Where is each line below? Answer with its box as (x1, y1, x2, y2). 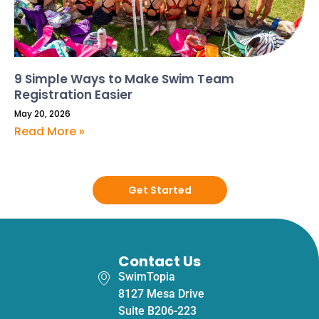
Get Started (127, 182, 192, 197)
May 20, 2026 (14, 107, 70, 120)
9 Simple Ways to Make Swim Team (14, 70, 234, 88)
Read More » (14, 122, 85, 140)
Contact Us (118, 251, 201, 271)
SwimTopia (118, 269, 175, 283)
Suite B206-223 (118, 303, 197, 318)
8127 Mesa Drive (118, 286, 204, 300)
